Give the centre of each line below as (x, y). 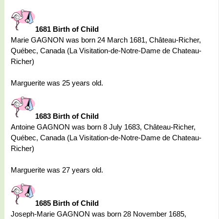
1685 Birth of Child (67, 203)
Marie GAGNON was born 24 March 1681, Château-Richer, (106, 40)
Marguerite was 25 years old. (57, 83)
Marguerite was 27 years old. (57, 170)
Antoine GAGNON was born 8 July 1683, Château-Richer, (103, 127)
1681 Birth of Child (67, 29)
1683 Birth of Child (67, 116)
